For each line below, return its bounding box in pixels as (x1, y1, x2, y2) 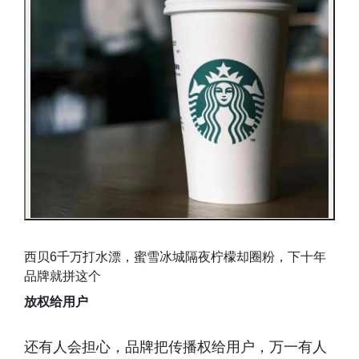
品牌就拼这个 (24, 268, 101, 283)
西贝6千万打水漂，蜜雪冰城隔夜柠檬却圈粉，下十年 (24, 249, 326, 264)
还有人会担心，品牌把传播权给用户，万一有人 (24, 338, 327, 355)
